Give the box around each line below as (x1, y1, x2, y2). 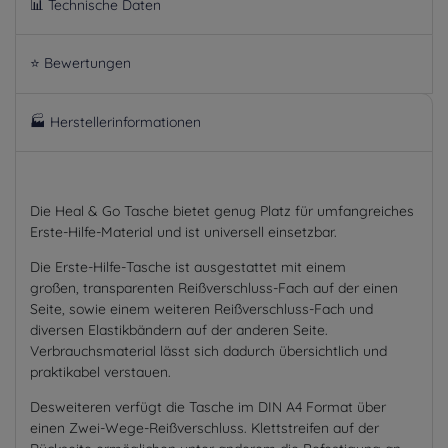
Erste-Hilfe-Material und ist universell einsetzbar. (30, 222, 337, 241)
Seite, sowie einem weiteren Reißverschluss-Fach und (30, 299, 373, 318)
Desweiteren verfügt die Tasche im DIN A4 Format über (30, 397, 386, 416)
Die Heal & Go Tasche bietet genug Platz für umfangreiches (30, 201, 414, 220)
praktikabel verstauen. (30, 362, 171, 381)
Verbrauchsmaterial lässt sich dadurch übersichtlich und (30, 341, 387, 360)
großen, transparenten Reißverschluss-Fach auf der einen (30, 278, 398, 297)
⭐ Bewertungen (30, 54, 131, 73)
